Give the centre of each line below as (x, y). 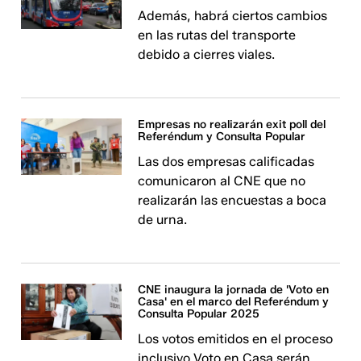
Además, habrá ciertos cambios (233, 16)
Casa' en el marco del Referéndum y (234, 302)
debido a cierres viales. (207, 54)
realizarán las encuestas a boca (232, 200)
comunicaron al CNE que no (222, 181)
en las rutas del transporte (217, 35)
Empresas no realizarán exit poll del (232, 124)
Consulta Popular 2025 (199, 314)
